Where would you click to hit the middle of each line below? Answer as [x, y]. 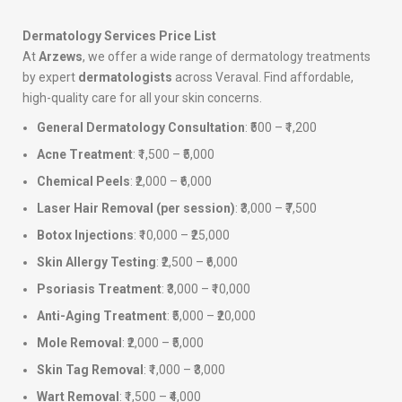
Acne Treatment [85, 155]
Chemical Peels [83, 182]
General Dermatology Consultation [141, 128]
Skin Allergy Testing [96, 262]
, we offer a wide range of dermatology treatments [227, 57]
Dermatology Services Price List [119, 36]
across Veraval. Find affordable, [263, 78]
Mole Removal [79, 343]
